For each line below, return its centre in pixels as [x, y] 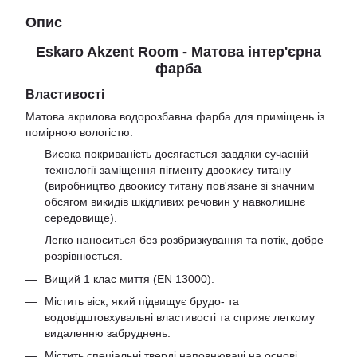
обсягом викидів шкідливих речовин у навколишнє [175, 201]
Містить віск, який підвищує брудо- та [142, 301]
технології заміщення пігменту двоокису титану [168, 169]
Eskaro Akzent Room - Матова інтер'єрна [178, 52]
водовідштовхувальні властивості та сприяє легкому [180, 317]
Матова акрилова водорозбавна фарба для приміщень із [175, 116]
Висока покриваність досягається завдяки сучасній [177, 153]
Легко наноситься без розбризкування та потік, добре [184, 240]
